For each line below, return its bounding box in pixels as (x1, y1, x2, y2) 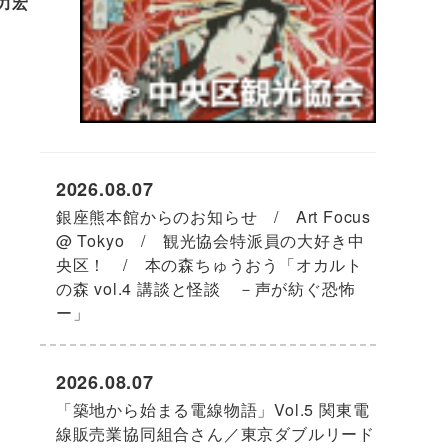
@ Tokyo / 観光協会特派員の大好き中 (55, 228, 365, 252)
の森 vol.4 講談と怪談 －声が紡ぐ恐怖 (55, 276, 356, 300)
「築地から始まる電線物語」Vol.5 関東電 (55, 398, 370, 422)
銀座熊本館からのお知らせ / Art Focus (55, 204, 372, 228)
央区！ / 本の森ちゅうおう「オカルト (55, 252, 364, 276)
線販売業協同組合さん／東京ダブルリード (55, 422, 376, 446)
